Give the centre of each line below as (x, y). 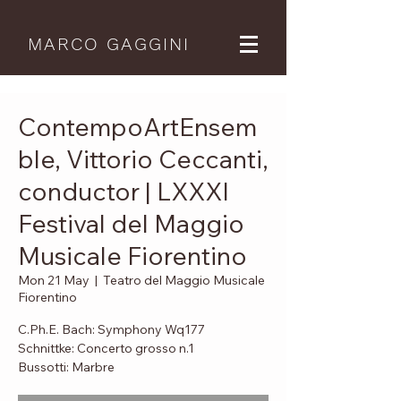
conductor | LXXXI (124, 191)
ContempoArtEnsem (137, 127)
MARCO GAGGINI (109, 44)
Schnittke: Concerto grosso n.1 (106, 348)
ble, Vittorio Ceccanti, (143, 159)
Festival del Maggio (131, 223)
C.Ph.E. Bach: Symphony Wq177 (111, 329)
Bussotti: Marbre (66, 367)
